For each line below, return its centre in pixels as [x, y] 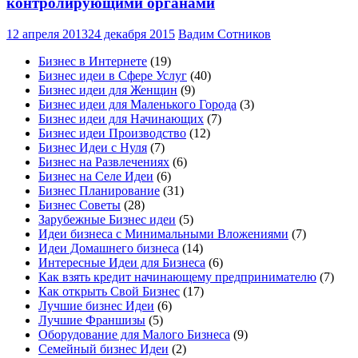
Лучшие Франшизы [92, 320]
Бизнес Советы [80, 205]
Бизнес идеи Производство [112, 133]
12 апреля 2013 [47, 34]
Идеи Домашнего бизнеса [109, 248]
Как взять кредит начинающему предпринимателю [177, 276]
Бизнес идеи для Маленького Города [137, 104]
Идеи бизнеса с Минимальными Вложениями [163, 233]
